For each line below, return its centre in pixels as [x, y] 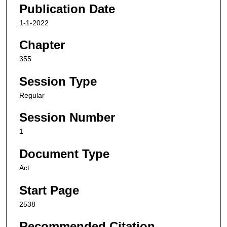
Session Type [58, 81]
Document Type [64, 154]
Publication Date [67, 9]
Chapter [42, 45]
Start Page [49, 190]
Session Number [67, 118]
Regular [32, 95]
